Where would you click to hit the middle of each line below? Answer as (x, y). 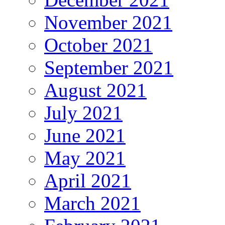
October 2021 (98, 45)
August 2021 (95, 90)
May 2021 (85, 158)
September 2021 (109, 67)
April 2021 (88, 180)
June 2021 (85, 135)
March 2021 (92, 203)
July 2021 (83, 113)
